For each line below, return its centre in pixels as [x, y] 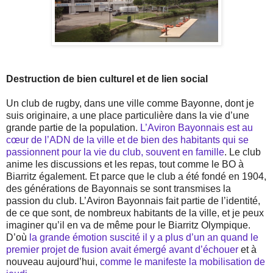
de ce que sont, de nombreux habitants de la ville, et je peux [135, 213]
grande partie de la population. [73, 128]
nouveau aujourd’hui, [53, 262]
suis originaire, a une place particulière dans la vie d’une [128, 116]
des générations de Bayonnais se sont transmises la [119, 189]
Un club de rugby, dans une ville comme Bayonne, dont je [130, 104]
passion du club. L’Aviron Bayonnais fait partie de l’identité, [133, 201]
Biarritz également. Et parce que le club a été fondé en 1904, [136, 177]
